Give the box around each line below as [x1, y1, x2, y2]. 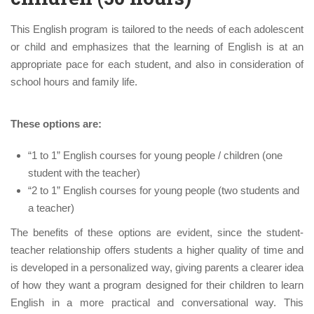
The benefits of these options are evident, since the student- [11, 226, 303, 239]
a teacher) [28, 202, 74, 214]
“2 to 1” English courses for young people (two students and [28, 184, 299, 197]
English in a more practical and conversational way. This [11, 296, 303, 309]
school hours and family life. [11, 76, 137, 88]
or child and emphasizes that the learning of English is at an [11, 41, 303, 53]
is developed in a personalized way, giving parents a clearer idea [11, 261, 303, 274]
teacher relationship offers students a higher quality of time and [11, 244, 303, 257]
